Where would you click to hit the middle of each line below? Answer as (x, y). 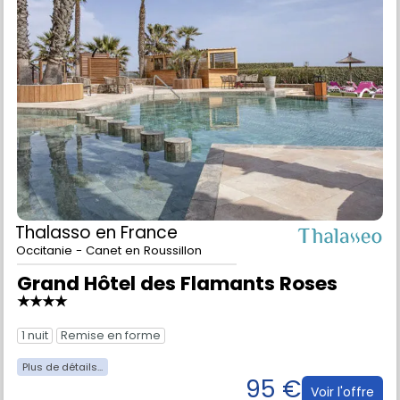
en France (137, 232)
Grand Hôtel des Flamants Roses (177, 283)
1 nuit (35, 336)
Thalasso (55, 232)
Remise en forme (111, 336)
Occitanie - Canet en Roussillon (109, 250)
